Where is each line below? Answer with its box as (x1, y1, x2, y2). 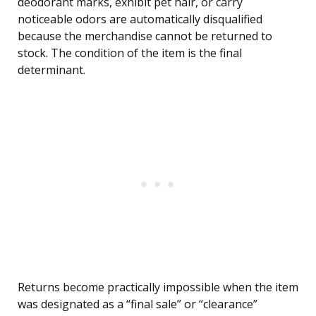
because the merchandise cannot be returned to (18, 28, 272, 44)
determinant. (18, 62, 85, 78)
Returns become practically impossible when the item (18, 279, 298, 296)
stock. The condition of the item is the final (18, 45, 242, 61)
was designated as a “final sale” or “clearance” (18, 296, 257, 312)
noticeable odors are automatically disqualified (18, 11, 262, 28)
